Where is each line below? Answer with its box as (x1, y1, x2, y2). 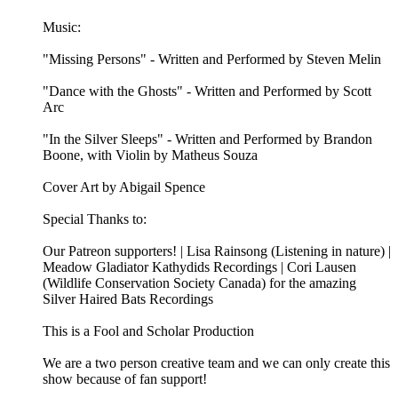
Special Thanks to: (43, 211, 147, 227)
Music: (43, 20, 81, 36)
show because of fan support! (43, 371, 207, 387)
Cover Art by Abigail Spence (43, 179, 205, 195)
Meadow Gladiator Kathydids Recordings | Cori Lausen (43, 259, 356, 275)
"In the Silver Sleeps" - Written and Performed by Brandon (43, 131, 372, 147)
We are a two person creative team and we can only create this (43, 355, 390, 371)
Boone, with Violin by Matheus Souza (43, 147, 258, 163)
